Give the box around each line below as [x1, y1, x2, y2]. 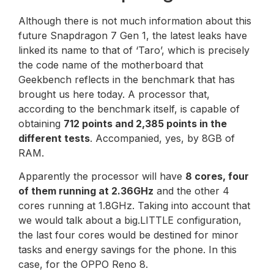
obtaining [18, 117, 64, 130]
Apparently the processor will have [18, 170, 185, 183]
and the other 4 [154, 185, 229, 198]
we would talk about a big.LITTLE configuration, [18, 214, 242, 227]
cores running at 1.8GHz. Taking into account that [18, 199, 250, 212]
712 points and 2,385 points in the [64, 117, 227, 130]
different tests [18, 132, 90, 145]
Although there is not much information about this [18, 15, 251, 28]
